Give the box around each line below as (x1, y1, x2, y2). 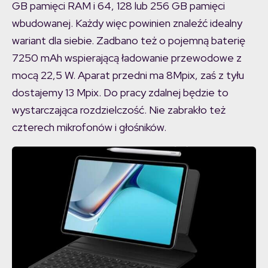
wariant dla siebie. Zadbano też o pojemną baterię (12, 33, 245, 48)
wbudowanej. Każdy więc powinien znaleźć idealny (12, 16, 242, 31)
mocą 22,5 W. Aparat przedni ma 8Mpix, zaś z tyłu (12, 68, 244, 83)
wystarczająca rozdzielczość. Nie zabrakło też (12, 103, 226, 117)
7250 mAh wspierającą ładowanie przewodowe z (12, 51, 242, 65)
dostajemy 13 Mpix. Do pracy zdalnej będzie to (12, 86, 229, 100)
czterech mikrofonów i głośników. (12, 120, 166, 135)
